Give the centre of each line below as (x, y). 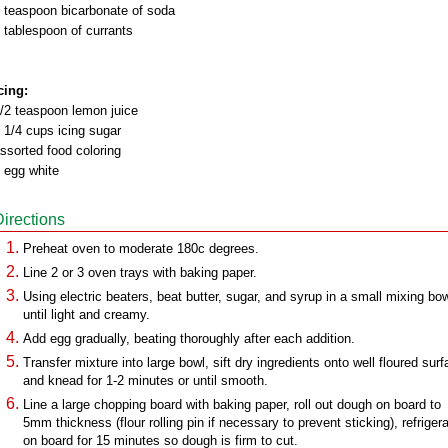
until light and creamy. (86, 314)
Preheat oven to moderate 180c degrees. (141, 248)
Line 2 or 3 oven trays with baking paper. (140, 272)
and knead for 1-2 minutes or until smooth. (145, 380)
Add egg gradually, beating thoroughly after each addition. (189, 338)
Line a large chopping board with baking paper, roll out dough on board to (232, 404)
